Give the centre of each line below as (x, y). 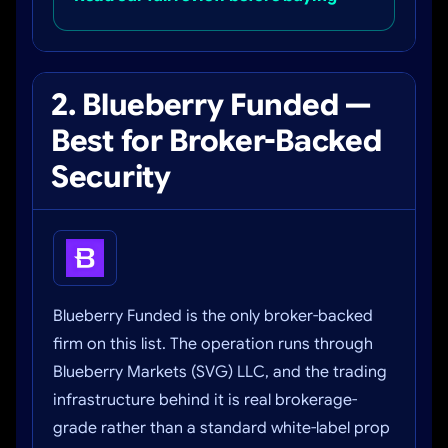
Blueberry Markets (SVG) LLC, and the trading (220, 372)
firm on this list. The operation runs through (213, 344)
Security (111, 177)
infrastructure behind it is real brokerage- (205, 400)
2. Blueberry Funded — (211, 105)
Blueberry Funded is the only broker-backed (213, 316)
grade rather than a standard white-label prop (221, 428)
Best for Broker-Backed (216, 141)
